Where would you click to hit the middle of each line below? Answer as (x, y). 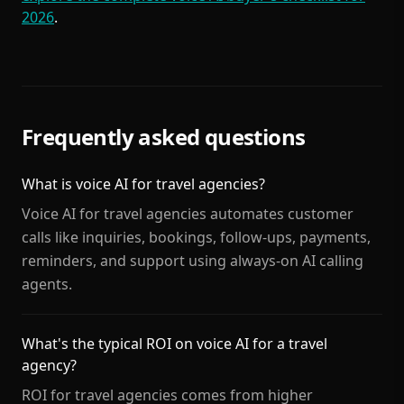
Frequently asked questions (164, 137)
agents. (47, 284)
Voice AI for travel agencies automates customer (188, 214)
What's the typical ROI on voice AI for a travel (174, 344)
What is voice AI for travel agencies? (143, 184)
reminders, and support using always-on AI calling (193, 261)
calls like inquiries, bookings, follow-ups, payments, (196, 237)
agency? (49, 365)
